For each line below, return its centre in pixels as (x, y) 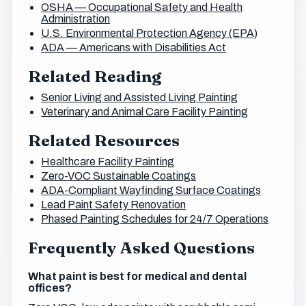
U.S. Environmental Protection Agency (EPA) (150, 33)
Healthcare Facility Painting (108, 162)
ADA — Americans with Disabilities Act (134, 47)
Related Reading (95, 76)
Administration (76, 18)
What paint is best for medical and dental (137, 277)
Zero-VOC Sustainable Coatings (119, 176)
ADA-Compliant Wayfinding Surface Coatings (151, 191)
